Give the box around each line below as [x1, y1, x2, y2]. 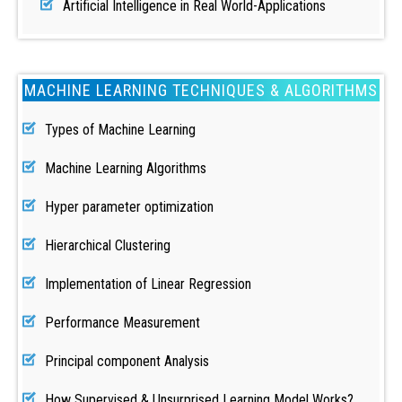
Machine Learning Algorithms [45, 160, 206, 177]
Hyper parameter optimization [45, 198, 214, 215]
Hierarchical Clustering [45, 237, 170, 254]
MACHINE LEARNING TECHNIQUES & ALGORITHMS [24, 81, 378, 100]
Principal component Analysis [45, 353, 209, 370]
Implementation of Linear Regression [45, 275, 251, 293]
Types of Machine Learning [45, 121, 196, 138]
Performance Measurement [45, 314, 200, 331]
